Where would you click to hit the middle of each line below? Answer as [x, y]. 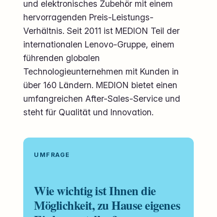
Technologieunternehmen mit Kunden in [101, 71]
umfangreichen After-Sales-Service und [102, 98]
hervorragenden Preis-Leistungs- [88, 17]
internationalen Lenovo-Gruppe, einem [99, 44]
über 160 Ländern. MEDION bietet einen [100, 85]
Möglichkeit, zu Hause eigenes [107, 205]
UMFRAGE [55, 155]
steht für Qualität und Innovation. [88, 112]
